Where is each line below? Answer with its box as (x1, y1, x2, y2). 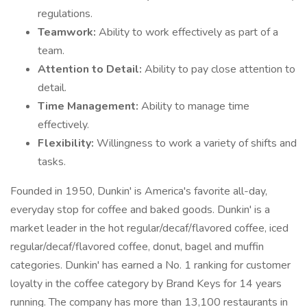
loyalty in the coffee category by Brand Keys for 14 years (10, 276, 282, 291)
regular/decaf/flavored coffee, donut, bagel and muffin (10, 239, 264, 254)
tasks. (38, 154, 69, 169)
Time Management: (38, 99, 141, 114)
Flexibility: (38, 136, 97, 151)
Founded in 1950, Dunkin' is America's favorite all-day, (10, 184, 267, 199)
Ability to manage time (141, 99, 249, 114)
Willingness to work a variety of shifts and (97, 136, 297, 151)
